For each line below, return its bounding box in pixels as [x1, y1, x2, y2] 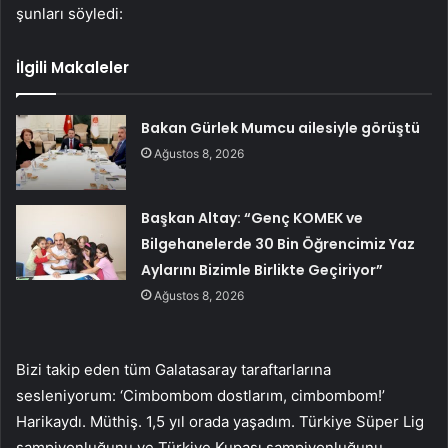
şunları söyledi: [16, 3, 123, 23]
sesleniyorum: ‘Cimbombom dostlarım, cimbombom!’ [16, 385, 385, 405]
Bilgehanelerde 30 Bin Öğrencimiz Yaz [141, 233, 416, 254]
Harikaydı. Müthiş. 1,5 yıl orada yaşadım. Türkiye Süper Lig [16, 411, 424, 431]
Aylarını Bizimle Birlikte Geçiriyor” [141, 259, 384, 280]
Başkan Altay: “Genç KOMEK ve [141, 207, 364, 228]
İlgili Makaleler [16, 56, 129, 78]
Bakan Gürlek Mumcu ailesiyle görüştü [141, 117, 421, 138]
